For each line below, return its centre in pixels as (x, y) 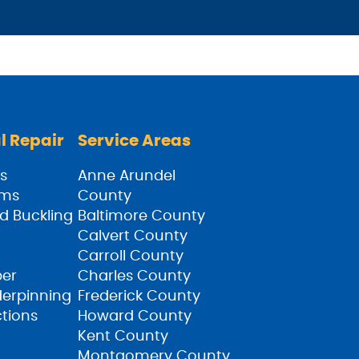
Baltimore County (141, 216)
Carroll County (130, 256)
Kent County (123, 337)
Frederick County (139, 296)
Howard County (134, 317)
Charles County (134, 276)
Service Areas (134, 141)
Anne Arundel (126, 176)
